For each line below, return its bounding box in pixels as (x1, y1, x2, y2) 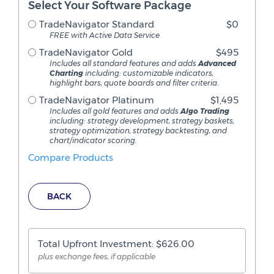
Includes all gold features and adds (50, 106, 180, 116)
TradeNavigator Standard (39, 18, 154, 30)
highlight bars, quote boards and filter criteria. (50, 78, 219, 87)
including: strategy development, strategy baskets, (50, 116, 234, 125)
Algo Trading (180, 106, 229, 116)
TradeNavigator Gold (39, 46, 133, 58)
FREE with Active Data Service (50, 31, 160, 40)
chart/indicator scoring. (50, 136, 137, 145)
